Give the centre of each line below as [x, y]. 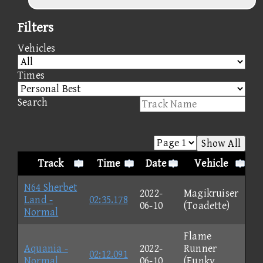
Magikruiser [211, 193]
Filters [36, 28]
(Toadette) [207, 205]
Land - [39, 200]
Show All [221, 143]
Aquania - [46, 248]
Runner [200, 248]
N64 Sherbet [51, 187]
